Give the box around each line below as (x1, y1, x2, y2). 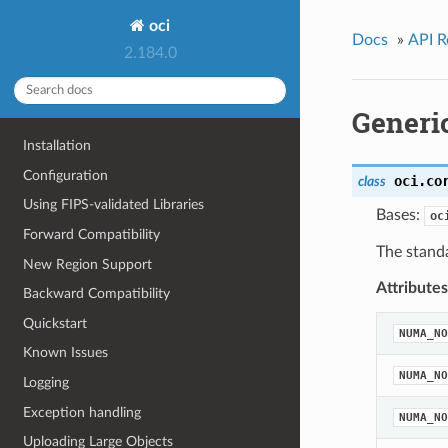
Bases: (375, 207, 424, 224)
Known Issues (23, 345, 109, 361)
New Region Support (23, 256, 153, 272)
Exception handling (23, 404, 142, 420)
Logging (23, 375, 70, 391)
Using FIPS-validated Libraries (23, 197, 205, 213)
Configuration (23, 167, 109, 183)
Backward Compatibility (23, 286, 171, 302)
